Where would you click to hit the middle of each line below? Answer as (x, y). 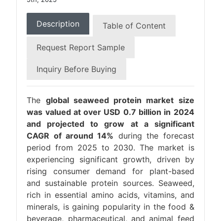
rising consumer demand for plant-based (110, 171)
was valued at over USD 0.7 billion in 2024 (110, 112)
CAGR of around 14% (70, 136)
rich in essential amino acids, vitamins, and (110, 195)
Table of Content (134, 26)
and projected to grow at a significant (110, 124)
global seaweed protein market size (120, 100)
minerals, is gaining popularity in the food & (110, 207)
